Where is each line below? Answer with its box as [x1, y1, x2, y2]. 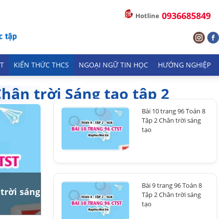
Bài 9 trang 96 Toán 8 [142, 181, 202, 190]
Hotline [135, 11, 159, 20]
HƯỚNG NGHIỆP [158, 61, 211, 69]
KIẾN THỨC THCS [14, 61, 69, 69]
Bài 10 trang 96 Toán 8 [142, 107, 205, 115]
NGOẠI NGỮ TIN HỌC [79, 61, 148, 69]
